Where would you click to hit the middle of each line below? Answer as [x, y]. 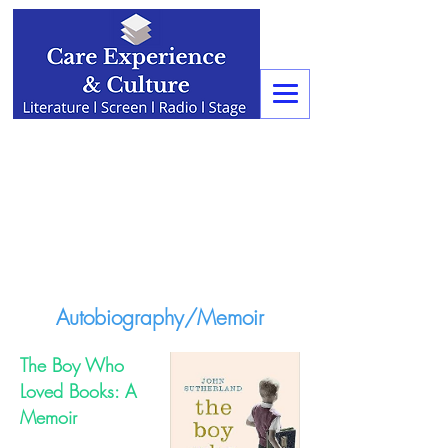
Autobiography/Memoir [160, 317]
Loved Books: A [78, 391]
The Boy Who [72, 365]
